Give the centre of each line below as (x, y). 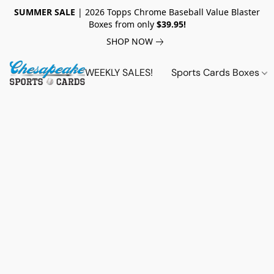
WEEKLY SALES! (119, 72)
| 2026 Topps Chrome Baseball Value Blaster (169, 12)
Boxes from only (121, 24)
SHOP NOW (129, 41)
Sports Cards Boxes (216, 72)
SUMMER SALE (46, 12)
